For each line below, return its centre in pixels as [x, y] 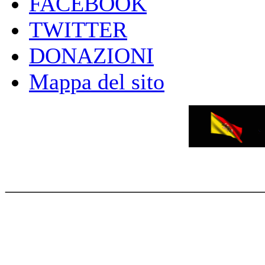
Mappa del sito [97, 82]
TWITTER [78, 30]
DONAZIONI [91, 56]
